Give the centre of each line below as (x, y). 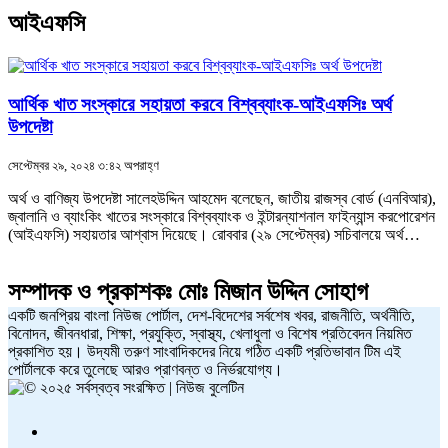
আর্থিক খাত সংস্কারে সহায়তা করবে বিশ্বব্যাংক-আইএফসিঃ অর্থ (200, 104)
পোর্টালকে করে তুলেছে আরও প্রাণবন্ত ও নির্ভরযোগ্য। (145, 370)
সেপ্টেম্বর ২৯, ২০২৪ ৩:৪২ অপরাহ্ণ (83, 166)
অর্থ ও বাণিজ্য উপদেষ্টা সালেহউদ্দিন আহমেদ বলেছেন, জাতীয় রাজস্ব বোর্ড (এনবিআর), (222, 199)
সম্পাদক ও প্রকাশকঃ (90, 292)
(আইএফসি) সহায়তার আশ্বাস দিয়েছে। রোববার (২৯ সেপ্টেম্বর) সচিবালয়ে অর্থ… (214, 235)
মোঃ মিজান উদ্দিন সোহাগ (273, 292)
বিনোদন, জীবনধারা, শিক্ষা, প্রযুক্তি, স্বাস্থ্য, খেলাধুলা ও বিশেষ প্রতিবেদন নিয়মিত (210, 334)
